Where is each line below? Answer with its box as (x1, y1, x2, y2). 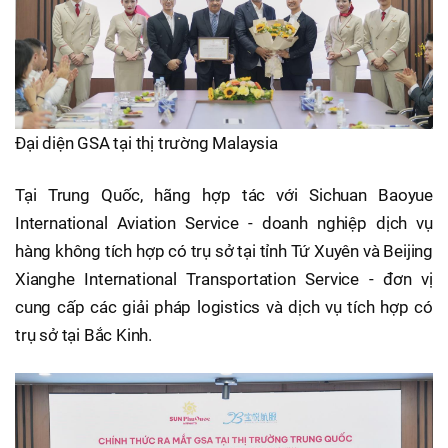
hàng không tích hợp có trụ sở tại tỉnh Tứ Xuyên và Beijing (15, 240, 433, 261)
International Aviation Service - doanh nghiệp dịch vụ (15, 212, 433, 233)
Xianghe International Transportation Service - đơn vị (15, 268, 433, 289)
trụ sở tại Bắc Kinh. (15, 324, 153, 345)
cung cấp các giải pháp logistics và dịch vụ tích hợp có (15, 296, 433, 317)
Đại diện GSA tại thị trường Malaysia (15, 132, 278, 153)
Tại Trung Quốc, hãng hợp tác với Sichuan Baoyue (15, 184, 433, 205)
